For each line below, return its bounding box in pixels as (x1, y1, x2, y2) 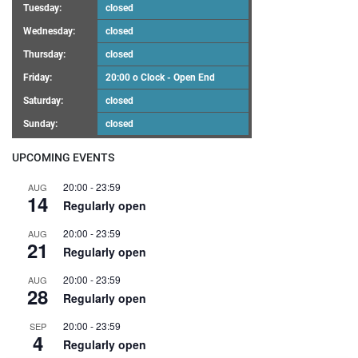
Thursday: (23, 49, 66, 61)
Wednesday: (23, 26, 75, 38)
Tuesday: (23, 2, 62, 14)
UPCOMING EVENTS (12, 151, 114, 165)
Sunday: (23, 118, 58, 130)
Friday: (23, 72, 52, 84)
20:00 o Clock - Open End (105, 72, 215, 84)
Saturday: (23, 95, 63, 107)
